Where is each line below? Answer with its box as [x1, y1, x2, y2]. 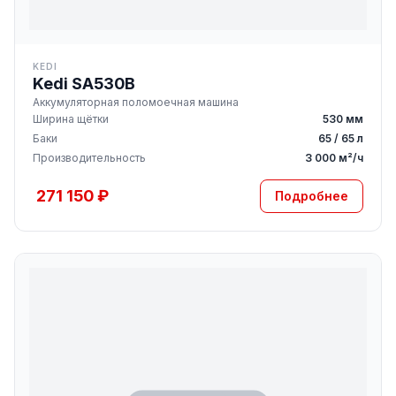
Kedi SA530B [33, 74, 135, 93]
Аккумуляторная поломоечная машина [33, 95, 239, 109]
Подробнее [275, 188, 348, 203]
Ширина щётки [33, 112, 109, 126]
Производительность [33, 151, 146, 164]
